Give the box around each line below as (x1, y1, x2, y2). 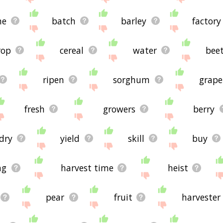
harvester (182, 191, 221, 203)
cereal (60, 44, 84, 56)
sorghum (113, 73, 150, 86)
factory (192, 14, 221, 27)
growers (103, 103, 135, 115)
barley (121, 14, 147, 27)
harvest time (61, 161, 114, 174)
